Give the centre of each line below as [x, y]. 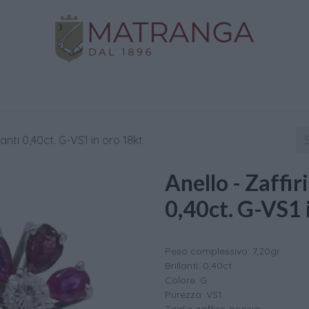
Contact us [272, 91]
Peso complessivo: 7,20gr [222, 251]
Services [188, 91]
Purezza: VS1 [193, 295]
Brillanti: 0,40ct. [199, 266]
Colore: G [186, 280]
